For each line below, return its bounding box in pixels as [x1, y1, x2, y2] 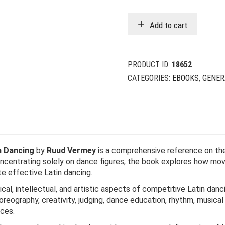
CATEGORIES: [128, 73, 172, 83]
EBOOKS [172, 73, 199, 83]
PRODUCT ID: [128, 60, 172, 69]
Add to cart [150, 20, 187, 30]
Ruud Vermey [47, 146, 96, 155]
